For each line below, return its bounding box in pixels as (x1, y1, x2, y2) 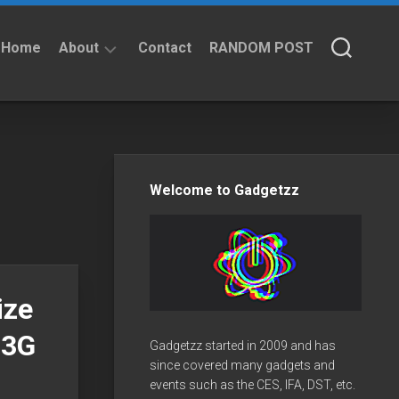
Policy (77, 151, 114, 166)
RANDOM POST (209, 39, 313, 56)
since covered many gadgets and (150, 357, 335, 372)
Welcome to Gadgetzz (150, 181, 299, 199)
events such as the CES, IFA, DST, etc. (150, 377, 355, 392)
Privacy (77, 134, 121, 148)
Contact (138, 39, 191, 56)
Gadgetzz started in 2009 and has (150, 338, 336, 353)
